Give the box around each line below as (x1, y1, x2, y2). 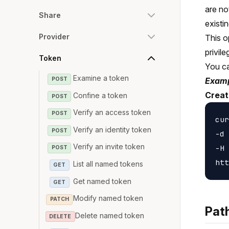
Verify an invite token (73, 142, 145, 151)
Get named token (73, 176, 132, 186)
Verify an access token (73, 108, 151, 117)
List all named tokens (73, 159, 144, 168)
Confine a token (73, 90, 128, 100)
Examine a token (73, 74, 129, 82)
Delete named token (75, 211, 144, 220)
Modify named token (73, 194, 144, 203)
